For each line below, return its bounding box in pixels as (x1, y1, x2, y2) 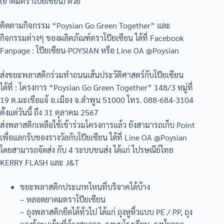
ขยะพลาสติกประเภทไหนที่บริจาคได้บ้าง (20, 181, 150, 192)
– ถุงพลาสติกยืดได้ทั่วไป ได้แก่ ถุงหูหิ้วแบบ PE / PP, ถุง (20, 206, 192, 217)
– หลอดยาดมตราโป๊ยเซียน (20, 193, 105, 204)
